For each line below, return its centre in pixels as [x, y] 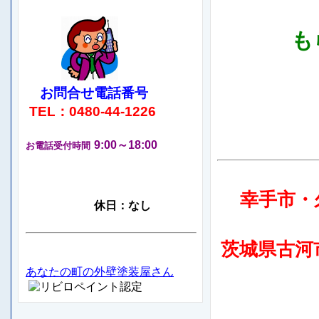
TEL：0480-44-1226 [91, 111]
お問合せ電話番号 [87, 93]
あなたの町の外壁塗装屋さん [100, 271]
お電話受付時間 [58, 145]
